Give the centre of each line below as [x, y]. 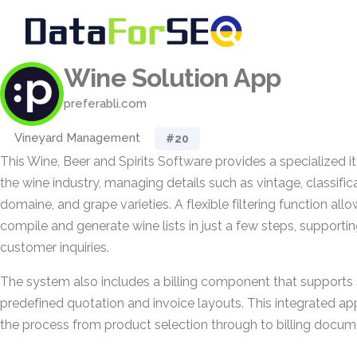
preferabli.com [105, 104]
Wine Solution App [173, 78]
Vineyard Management [77, 138]
